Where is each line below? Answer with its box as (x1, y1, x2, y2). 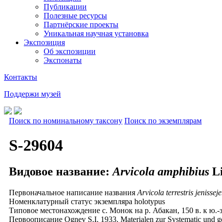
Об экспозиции (44, 47, 96, 56)
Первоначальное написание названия (9, 188, 135, 197)
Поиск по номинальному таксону (9, 116, 122, 125)
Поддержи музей (4, 90, 61, 99)
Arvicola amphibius (112, 165, 209, 178)
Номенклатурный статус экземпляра (9, 197, 132, 206)
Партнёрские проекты (44, 20, 118, 29)
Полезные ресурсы (44, 11, 107, 20)
